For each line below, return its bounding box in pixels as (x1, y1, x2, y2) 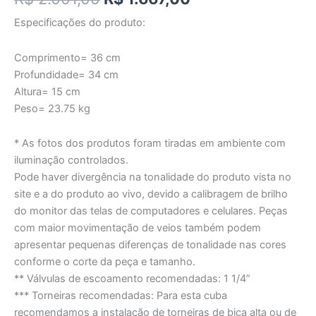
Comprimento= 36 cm (14, 51, 121, 64)
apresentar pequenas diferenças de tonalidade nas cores (14, 238, 286, 252)
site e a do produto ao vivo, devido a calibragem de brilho (14, 188, 288, 201)
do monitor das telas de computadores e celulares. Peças (14, 205, 288, 218)
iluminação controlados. (14, 154, 128, 167)
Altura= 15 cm (14, 85, 80, 98)
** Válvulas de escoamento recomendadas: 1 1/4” (14, 272, 250, 286)
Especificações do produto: (14, 16, 145, 30)
